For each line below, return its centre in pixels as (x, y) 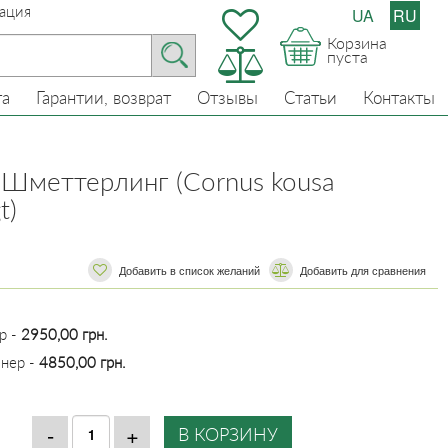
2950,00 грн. (64, 334)
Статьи (310, 97)
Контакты (399, 97)
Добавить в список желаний (189, 270)
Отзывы (227, 97)
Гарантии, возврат (103, 97)
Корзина (357, 42)
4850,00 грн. (82, 362)
